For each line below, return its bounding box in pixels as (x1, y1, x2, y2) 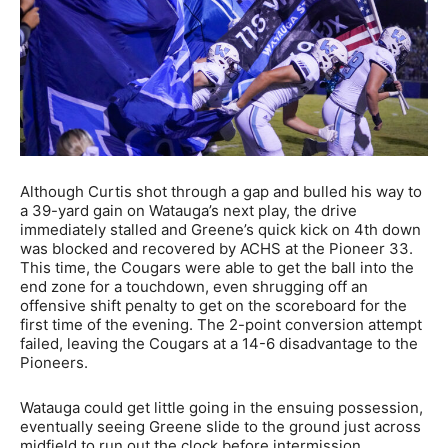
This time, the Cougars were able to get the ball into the (20, 257, 414, 277)
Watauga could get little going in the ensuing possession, (20, 397, 423, 417)
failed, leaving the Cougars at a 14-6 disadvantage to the (20, 333, 418, 353)
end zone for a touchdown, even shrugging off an (20, 276, 368, 296)
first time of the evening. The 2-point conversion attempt (20, 314, 422, 334)
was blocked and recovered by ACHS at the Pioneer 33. (20, 238, 413, 258)
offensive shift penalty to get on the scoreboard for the (20, 295, 407, 315)
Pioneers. (20, 352, 88, 372)
